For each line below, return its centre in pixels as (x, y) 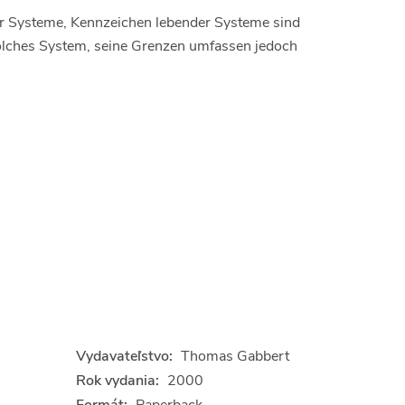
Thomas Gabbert (235, 357)
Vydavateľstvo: (124, 357)
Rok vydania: (117, 381)
